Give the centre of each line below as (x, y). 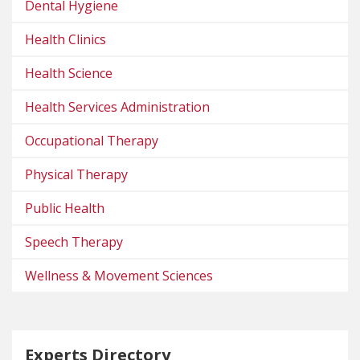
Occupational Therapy (92, 140)
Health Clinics (65, 39)
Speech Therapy (74, 241)
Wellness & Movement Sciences (119, 275)
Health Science (69, 73)
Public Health (65, 208)
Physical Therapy (76, 174)
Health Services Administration (117, 106)
